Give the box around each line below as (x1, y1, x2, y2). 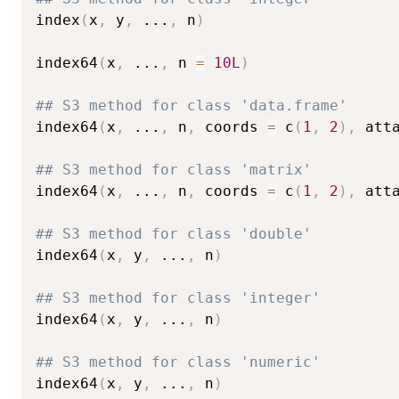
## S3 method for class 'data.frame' (36, 97, 347, 115)
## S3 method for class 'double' (36, 225, 312, 243)
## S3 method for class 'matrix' (36, 161, 312, 179)
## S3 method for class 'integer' (36, 289, 321, 307)
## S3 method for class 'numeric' (36, 354, 321, 371)
